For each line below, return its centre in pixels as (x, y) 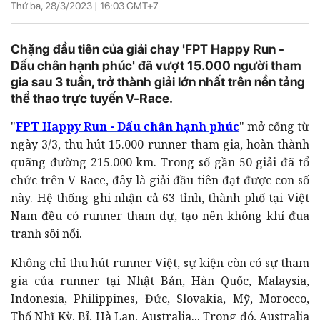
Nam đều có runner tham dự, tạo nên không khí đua (160, 215)
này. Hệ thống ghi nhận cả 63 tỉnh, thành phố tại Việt (160, 197)
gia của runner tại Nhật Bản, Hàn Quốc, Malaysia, (160, 280)
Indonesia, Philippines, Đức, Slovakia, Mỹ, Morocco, (160, 298)
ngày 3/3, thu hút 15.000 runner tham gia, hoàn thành (160, 144)
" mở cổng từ (274, 126)
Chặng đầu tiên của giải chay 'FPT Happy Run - (147, 49)
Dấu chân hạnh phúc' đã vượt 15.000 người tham (156, 65)
